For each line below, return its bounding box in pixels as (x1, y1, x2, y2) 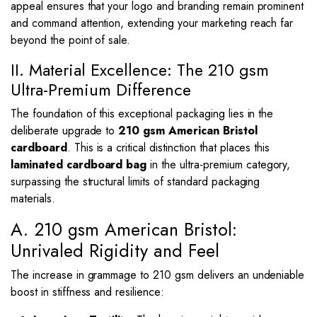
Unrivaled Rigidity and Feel (11, 238, 219, 263)
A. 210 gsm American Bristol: (11, 217, 237, 242)
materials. (11, 190, 55, 207)
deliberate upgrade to (11, 122, 119, 139)
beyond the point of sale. (11, 32, 131, 48)
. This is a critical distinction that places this (67, 139, 270, 156)
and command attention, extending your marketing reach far (11, 15, 294, 31)
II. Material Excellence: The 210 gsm (11, 58, 269, 82)
